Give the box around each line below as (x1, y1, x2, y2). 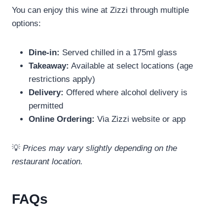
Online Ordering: (29, 114, 95, 124)
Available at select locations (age (69, 61, 193, 71)
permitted (29, 101, 63, 111)
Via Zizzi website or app (95, 114, 185, 124)
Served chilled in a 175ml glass (60, 48, 177, 58)
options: (12, 19, 41, 29)
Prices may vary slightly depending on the (23, 144, 177, 153)
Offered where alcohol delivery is (64, 88, 187, 98)
